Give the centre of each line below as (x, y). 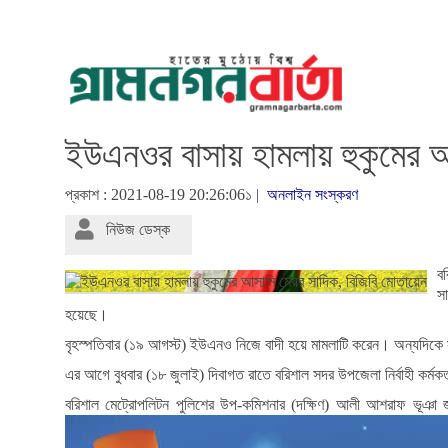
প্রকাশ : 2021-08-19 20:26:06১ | (166, 195)
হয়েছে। (86, 315)
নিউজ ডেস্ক (138, 230)
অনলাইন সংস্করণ (312, 195)
